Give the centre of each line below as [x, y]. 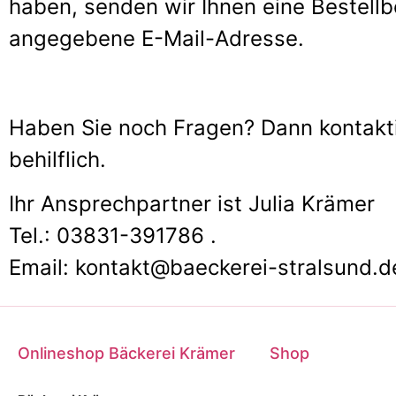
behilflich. [57, 159]
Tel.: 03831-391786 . [116, 236]
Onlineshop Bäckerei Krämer [126, 353]
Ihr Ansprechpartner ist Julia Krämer [192, 204]
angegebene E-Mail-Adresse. [156, 38]
